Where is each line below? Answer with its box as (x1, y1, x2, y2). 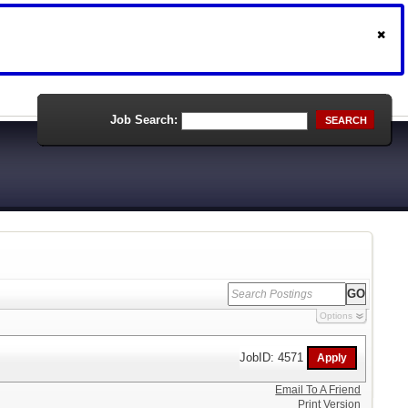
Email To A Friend (275, 383, 362, 396)
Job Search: (110, 113, 178, 127)
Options (319, 311, 352, 321)
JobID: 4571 (240, 350, 308, 364)
